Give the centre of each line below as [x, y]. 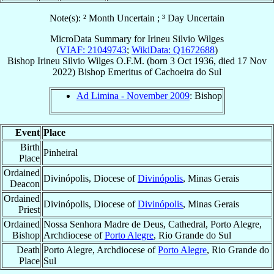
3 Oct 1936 [192, 61]
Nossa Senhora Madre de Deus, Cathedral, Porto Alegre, [153, 224]
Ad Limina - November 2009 [133, 95]
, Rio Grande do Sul [192, 235]
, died [225, 61]
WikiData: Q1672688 [173, 50]
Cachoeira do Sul [188, 72]
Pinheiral [61, 152]
